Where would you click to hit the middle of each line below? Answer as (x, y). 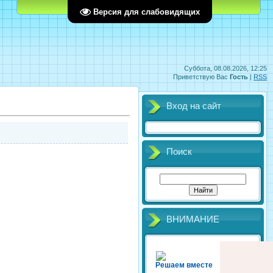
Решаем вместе (184, 265)
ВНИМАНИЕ (193, 219)
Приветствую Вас (200, 77)
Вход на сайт (194, 106)
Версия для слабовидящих (147, 12)
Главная (97, 7)
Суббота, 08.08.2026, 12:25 (225, 68)
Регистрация (144, 7)
